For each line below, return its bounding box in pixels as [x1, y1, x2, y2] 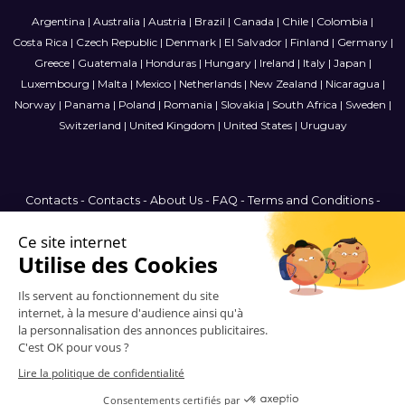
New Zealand [249, 77, 317, 91]
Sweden [344, 98, 386, 112]
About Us [149, 193, 202, 208]
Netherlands [178, 77, 241, 91]
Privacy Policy [132, 212, 213, 227]
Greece [33, 56, 70, 71]
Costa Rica [12, 35, 68, 50]
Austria [148, 14, 186, 29]
